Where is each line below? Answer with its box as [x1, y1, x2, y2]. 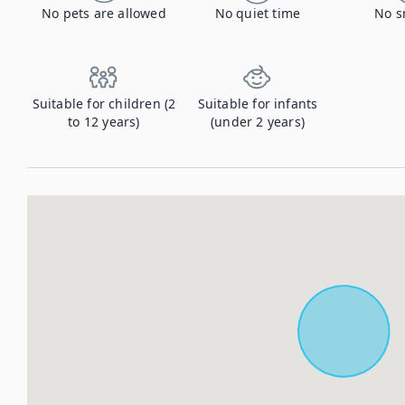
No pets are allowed [42, 5, 166, 22]
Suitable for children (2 [32, 95, 176, 112]
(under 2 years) [211, 113, 305, 130]
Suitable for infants [197, 95, 318, 112]
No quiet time [214, 5, 301, 22]
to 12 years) [68, 113, 140, 130]
